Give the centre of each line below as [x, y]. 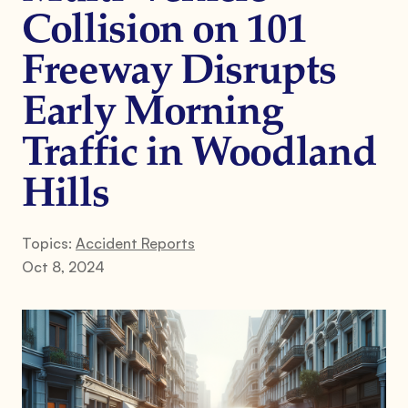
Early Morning [153, 113]
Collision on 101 [164, 31]
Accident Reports [135, 243]
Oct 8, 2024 [63, 266]
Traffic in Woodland [199, 154]
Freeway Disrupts [179, 72]
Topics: [49, 243]
